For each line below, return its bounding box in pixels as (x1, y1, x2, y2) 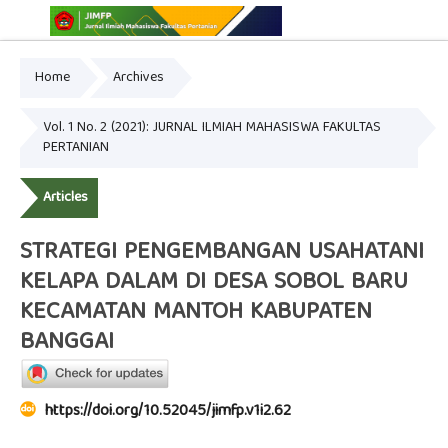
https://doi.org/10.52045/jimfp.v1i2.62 (44, 398, 291, 427)
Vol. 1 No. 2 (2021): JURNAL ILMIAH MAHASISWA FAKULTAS (42, 116, 381, 141)
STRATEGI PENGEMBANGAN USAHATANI (19, 231, 424, 274)
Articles (42, 186, 88, 211)
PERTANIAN (42, 136, 109, 161)
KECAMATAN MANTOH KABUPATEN (19, 291, 372, 334)
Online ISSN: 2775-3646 (245, 71, 404, 99)
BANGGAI (19, 321, 114, 364)
